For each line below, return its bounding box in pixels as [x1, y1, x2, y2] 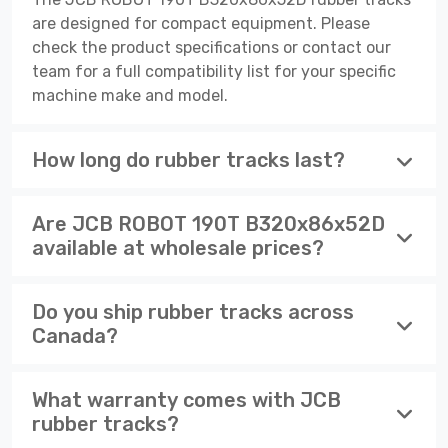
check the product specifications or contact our [32, 37, 391, 57]
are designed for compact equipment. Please [32, 13, 370, 33]
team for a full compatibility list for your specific [32, 61, 396, 81]
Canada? [32, 323, 118, 348]
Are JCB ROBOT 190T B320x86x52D [32, 211, 385, 236]
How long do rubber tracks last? [32, 147, 345, 172]
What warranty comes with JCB [32, 387, 341, 412]
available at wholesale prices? [32, 235, 324, 260]
